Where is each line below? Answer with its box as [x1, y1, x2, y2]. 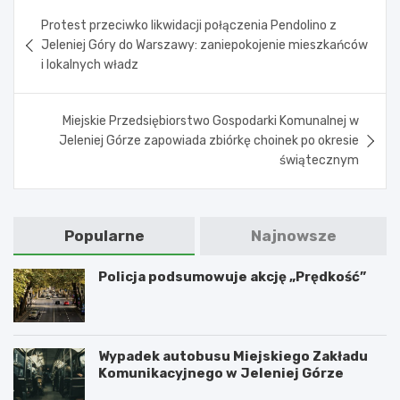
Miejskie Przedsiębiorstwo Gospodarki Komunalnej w [62, 112, 359, 129]
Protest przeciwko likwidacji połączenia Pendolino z [41, 17, 337, 33]
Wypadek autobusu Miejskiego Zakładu [98, 347, 368, 364]
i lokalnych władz [41, 56, 138, 72]
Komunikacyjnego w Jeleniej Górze [98, 364, 344, 381]
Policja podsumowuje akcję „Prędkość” [98, 268, 366, 285]
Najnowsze [250, 226, 337, 245]
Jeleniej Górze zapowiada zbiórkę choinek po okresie [59, 132, 359, 148]
